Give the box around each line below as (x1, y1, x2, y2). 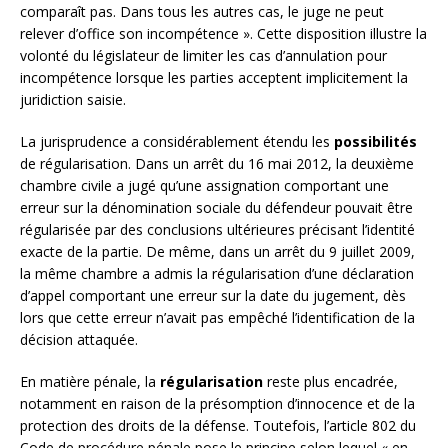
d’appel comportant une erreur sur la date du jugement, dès (20, 285, 406, 305)
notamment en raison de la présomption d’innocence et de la (20, 393, 415, 413)
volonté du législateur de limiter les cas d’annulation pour (20, 45, 387, 65)
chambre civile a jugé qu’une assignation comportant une (20, 175, 389, 195)
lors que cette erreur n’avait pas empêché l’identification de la (20, 307, 415, 327)
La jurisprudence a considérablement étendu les (20, 131, 334, 151)
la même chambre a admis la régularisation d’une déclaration (20, 263, 414, 283)
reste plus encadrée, (263, 371, 398, 391)
